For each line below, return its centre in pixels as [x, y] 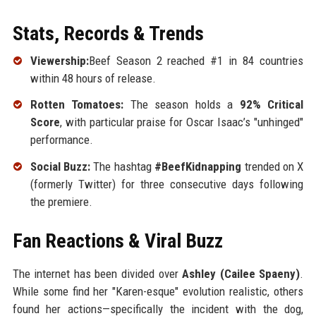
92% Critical [272, 105]
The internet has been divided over [97, 274]
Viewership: [59, 60]
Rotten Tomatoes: [77, 105]
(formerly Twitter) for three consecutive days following [167, 184]
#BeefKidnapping [198, 167]
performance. [61, 140]
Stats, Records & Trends [108, 33]
